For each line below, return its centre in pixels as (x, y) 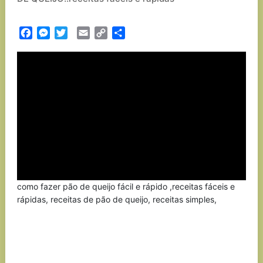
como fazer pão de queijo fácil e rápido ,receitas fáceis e (126, 186)
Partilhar (144, 33)
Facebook (54, 33)
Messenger (74, 33)
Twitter (83, 33)
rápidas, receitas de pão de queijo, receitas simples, (117, 199)
